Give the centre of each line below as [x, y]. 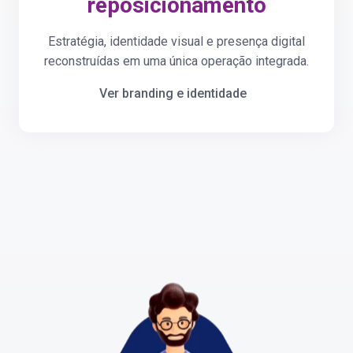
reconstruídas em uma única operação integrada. [176, 61]
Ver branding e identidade [173, 94]
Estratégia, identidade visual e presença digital [176, 42]
